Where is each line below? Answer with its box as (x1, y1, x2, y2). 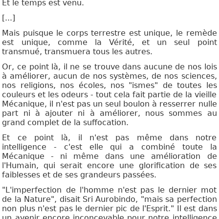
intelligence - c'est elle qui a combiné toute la (2, 142, 217, 152)
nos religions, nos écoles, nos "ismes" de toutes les (2, 81, 217, 90)
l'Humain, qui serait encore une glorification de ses (2, 161, 217, 171)
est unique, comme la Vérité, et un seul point (2, 38, 217, 47)
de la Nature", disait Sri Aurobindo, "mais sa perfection (2, 195, 217, 204)
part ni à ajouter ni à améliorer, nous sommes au (2, 109, 217, 118)
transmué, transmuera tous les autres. (2, 47, 153, 57)
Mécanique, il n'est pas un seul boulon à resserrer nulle (2, 99, 217, 109)
